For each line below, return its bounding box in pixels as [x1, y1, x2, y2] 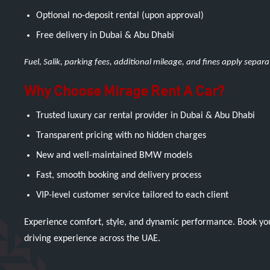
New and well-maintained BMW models [36, 151, 192, 160]
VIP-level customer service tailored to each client [36, 190, 228, 200]
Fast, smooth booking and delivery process [36, 171, 201, 180]
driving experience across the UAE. [24, 234, 160, 243]
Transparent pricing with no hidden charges [36, 131, 206, 140]
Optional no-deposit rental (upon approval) [36, 11, 204, 20]
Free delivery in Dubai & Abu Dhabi [36, 31, 174, 40]
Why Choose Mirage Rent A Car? [24, 84, 224, 99]
